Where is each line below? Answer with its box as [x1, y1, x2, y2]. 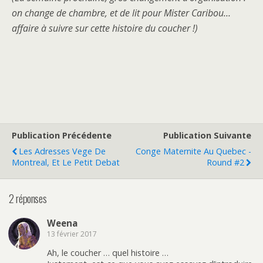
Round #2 [207, 157, 244, 168]
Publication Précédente [12, 130, 112, 141]
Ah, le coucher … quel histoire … [47, 247, 168, 259]
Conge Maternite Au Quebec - [136, 146, 251, 157]
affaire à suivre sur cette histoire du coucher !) [12, 22, 198, 35]
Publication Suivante [163, 130, 251, 141]
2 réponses [9, 190, 47, 206]
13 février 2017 [47, 228, 97, 239]
